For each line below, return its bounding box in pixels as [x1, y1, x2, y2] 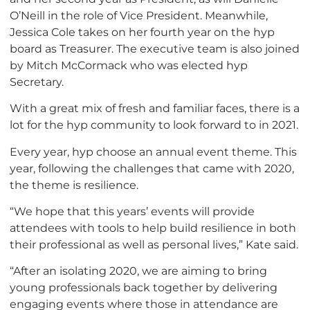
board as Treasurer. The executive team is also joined [10, 41, 300, 55]
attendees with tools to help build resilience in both [10, 221, 296, 235]
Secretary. [10, 74, 64, 89]
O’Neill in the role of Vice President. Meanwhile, [10, 8, 268, 22]
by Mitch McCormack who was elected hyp [10, 57, 248, 72]
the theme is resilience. [10, 177, 138, 192]
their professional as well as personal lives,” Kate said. [10, 237, 298, 252]
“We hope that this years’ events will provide [10, 204, 255, 219]
